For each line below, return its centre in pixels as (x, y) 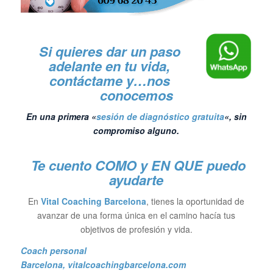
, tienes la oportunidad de (196, 201)
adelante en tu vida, (110, 66)
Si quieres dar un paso (109, 51)
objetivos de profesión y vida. (136, 229)
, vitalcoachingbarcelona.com (125, 264)
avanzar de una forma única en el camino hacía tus (136, 215)
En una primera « (61, 116)
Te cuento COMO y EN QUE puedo (136, 165)
